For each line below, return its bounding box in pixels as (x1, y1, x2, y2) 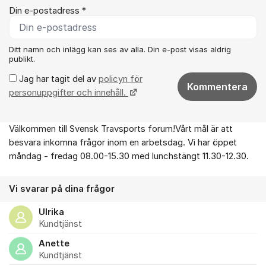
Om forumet (9, 129, 64, 140)
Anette (39, 237, 69, 249)
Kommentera (187, 80, 248, 93)
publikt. (9, 53, 35, 64)
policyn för (99, 73, 142, 84)
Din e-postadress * (9, 5, 86, 16)
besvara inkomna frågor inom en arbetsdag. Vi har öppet (9, 137, 237, 148)
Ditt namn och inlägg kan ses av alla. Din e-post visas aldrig (9, 44, 231, 54)
